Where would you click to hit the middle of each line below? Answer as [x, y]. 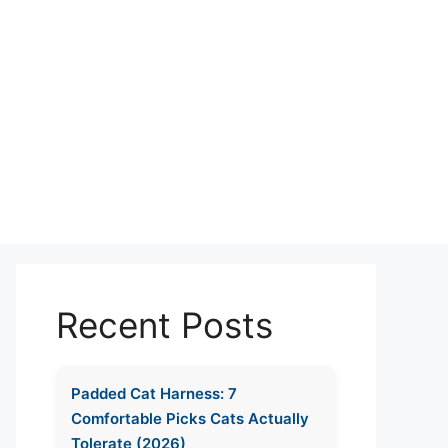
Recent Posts [164, 325]
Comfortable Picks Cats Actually [190, 418]
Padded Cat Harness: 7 [154, 393]
